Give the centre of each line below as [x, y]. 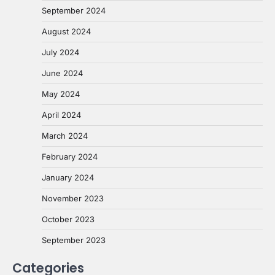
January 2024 [68, 178]
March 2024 [65, 136]
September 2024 [74, 11]
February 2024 [70, 157]
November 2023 [73, 199]
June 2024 [62, 73]
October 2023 [68, 219]
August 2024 [66, 32]
